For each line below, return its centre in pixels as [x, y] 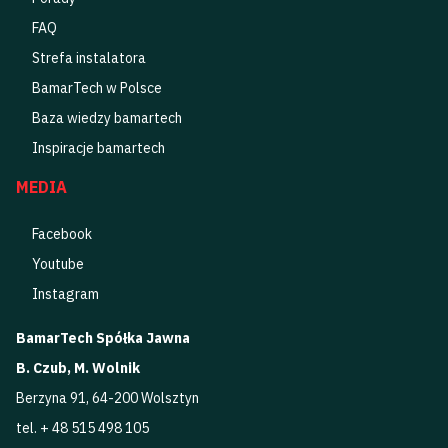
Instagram [65, 293]
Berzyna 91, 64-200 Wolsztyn [107, 397]
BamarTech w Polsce [96, 88]
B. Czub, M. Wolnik [77, 367]
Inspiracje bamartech [98, 148]
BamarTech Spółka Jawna [102, 337]
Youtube [57, 263]
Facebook [61, 233]
